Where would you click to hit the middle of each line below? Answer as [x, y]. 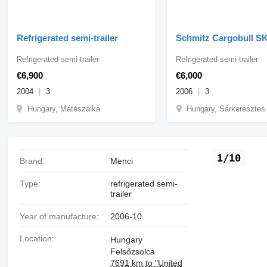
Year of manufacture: [61, 216]
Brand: [35, 161]
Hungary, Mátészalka [63, 108]
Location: [39, 239]
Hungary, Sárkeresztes [226, 108]
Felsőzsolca [132, 252]
